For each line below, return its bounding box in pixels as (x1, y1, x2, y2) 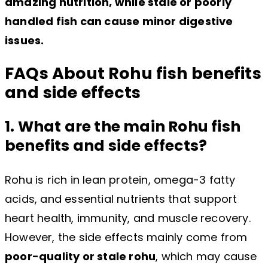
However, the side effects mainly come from (5, 229, 248, 245)
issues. (5, 33, 44, 48)
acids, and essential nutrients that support (5, 191, 237, 206)
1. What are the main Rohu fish (5, 115, 241, 137)
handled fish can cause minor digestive (5, 14, 233, 29)
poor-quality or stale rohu (5, 248, 156, 264)
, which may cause (156, 248, 257, 264)
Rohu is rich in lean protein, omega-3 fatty (5, 172, 236, 187)
